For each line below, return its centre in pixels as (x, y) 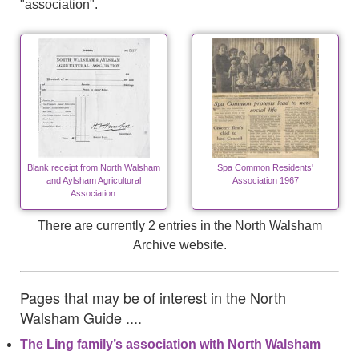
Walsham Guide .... (81, 317)
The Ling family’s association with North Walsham (170, 344)
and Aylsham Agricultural (94, 180)
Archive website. (179, 245)
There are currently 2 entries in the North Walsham (179, 226)
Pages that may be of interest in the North (153, 297)
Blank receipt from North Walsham (94, 167)
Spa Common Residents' (265, 167)
